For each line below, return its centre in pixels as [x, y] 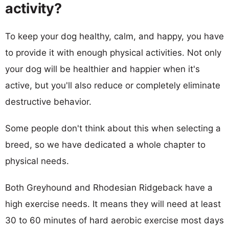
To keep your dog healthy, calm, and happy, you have [114, 36]
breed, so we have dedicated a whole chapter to [105, 144]
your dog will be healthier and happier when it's [102, 69]
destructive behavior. [48, 101]
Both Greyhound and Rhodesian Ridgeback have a [109, 187]
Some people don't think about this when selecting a [113, 128]
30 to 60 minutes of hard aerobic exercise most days [114, 220]
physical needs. [37, 161]
